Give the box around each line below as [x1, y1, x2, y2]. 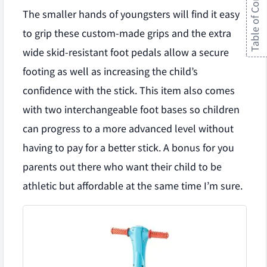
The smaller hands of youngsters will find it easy [23, 8, 240, 21]
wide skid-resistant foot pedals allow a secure [23, 46, 229, 59]
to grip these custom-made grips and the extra [23, 27, 231, 40]
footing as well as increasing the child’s [23, 65, 198, 78]
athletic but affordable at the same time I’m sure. [23, 179, 243, 193]
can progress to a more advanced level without [23, 122, 234, 135]
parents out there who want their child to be [23, 160, 222, 173]
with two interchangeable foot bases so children [23, 103, 240, 116]
